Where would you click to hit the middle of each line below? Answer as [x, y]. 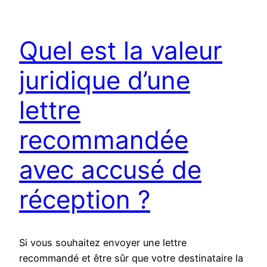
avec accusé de [110, 169]
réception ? [85, 199]
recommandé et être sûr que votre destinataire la [131, 258]
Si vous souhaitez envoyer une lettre [103, 243]
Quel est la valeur [121, 50]
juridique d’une [105, 80]
